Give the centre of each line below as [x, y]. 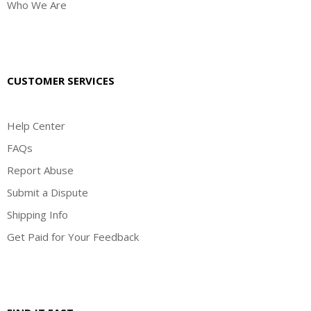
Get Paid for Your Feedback [73, 237]
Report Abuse [40, 170]
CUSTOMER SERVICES [61, 81]
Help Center [36, 126]
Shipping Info [37, 215]
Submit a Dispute [48, 193]
